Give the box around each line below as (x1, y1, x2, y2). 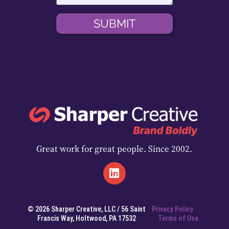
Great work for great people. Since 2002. (36, 143, 193, 155)
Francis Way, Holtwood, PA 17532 (37, 214, 136, 223)
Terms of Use (157, 214, 198, 223)
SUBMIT (94, 17, 135, 31)
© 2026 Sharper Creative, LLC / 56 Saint (27, 205, 146, 214)
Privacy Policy (151, 205, 193, 214)
